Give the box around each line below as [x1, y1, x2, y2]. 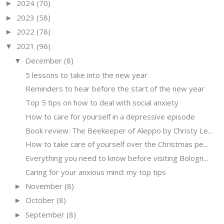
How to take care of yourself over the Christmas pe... [25, 139, 208, 149]
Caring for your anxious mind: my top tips [25, 166, 166, 177]
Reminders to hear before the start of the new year [25, 83, 204, 94]
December [25, 55, 62, 65]
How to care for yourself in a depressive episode [25, 111, 195, 121]
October [25, 195, 54, 205]
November [25, 180, 62, 191]
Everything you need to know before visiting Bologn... [25, 153, 208, 163]
